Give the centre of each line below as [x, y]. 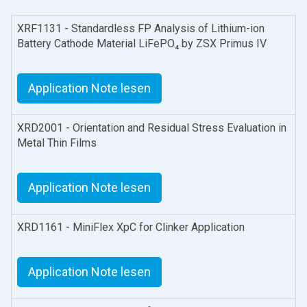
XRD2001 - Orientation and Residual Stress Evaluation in [152, 127]
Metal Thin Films [57, 143]
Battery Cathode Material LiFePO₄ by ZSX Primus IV [142, 43]
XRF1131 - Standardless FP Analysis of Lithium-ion [141, 28]
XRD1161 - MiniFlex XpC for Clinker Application [131, 227]
